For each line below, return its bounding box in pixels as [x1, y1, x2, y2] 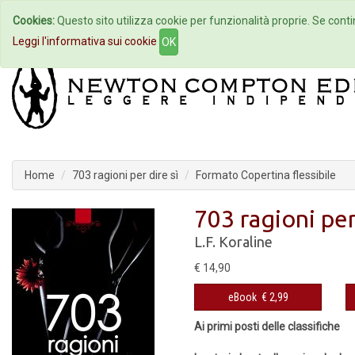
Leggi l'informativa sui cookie [13, 34, 157, 48]
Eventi [248, 14, 279, 27]
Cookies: [13, 14, 55, 27]
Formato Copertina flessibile [196, 169, 336, 181]
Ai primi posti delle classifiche [194, 320, 340, 333]
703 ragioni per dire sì [72, 169, 178, 181]
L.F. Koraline [194, 234, 273, 250]
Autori [162, 14, 193, 27]
